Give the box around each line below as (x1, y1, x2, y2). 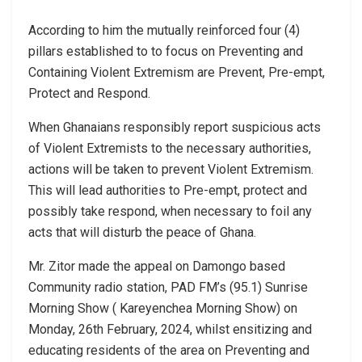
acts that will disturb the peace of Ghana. (28, 224, 256, 240)
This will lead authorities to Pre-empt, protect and (28, 182, 307, 198)
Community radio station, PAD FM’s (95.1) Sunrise (28, 279, 308, 295)
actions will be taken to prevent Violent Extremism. (28, 161, 314, 177)
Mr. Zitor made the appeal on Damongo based (28, 258, 285, 274)
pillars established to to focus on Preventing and (28, 43, 303, 59)
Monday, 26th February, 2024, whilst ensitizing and (28, 321, 312, 337)
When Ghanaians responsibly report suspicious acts (28, 119, 321, 135)
